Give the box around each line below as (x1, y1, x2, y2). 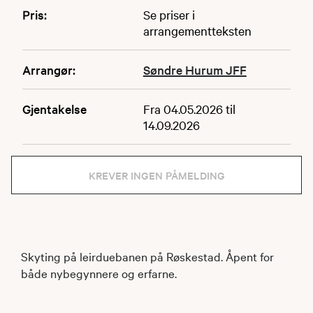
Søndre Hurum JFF (143, 61, 247, 78)
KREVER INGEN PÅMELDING (88, 167, 225, 182)
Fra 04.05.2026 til (143, 100, 235, 117)
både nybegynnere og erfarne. (21, 264, 180, 281)
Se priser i (143, 6, 195, 22)
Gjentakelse (22, 100, 87, 117)
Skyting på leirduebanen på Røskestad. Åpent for (21, 247, 274, 264)
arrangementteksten (143, 22, 252, 38)
